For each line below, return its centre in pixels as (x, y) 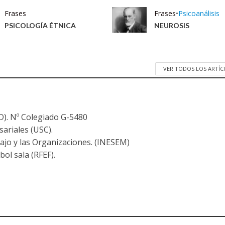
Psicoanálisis (199, 14)
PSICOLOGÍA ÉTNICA (40, 26)
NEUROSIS (172, 26)
